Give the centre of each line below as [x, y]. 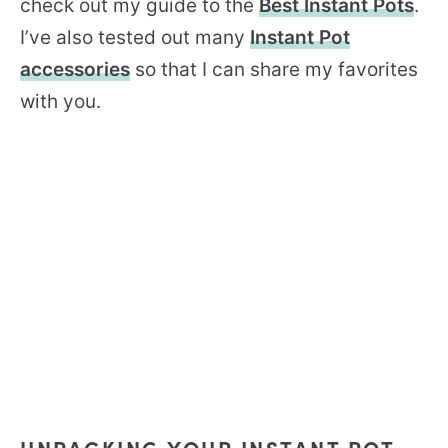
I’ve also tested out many [135, 37]
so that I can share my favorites [274, 69]
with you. [60, 101]
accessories [75, 69]
